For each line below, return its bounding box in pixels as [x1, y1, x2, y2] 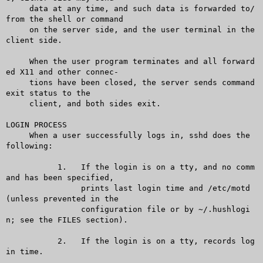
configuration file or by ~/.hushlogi [5, 204, 81, 214]
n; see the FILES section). [5, 215, 128, 224]
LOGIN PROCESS [5, 120, 67, 129]
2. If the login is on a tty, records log [5, 236, 43, 245]
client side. [5, 35, 62, 45]
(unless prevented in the [5, 194, 119, 203]
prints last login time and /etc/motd [5, 183, 81, 193]
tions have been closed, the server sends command [5, 77, 29, 87]
